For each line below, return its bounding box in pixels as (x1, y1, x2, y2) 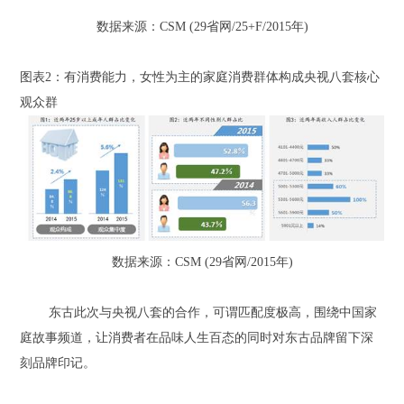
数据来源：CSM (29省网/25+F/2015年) (96, 19, 308, 33)
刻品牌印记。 (20, 356, 96, 371)
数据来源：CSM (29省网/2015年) (111, 255, 293, 270)
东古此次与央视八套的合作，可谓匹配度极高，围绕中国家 (49, 306, 378, 320)
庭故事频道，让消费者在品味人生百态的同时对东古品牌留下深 (20, 331, 374, 345)
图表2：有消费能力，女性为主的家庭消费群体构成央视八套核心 (20, 69, 381, 84)
